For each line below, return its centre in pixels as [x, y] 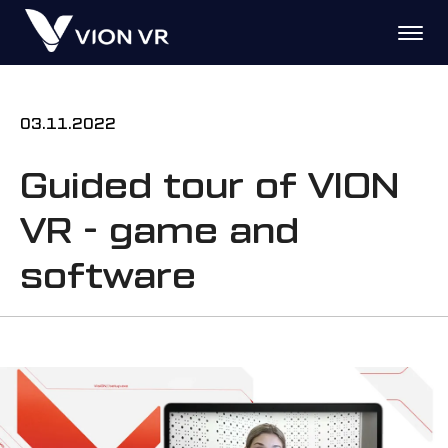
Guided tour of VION [209, 183]
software [108, 273]
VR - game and [159, 228]
